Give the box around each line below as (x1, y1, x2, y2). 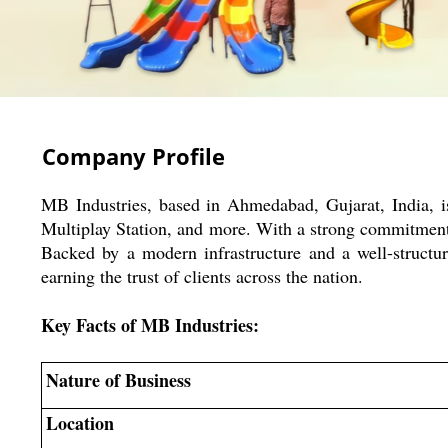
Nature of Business (45, 366, 191, 393)
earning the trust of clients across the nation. (41, 263, 363, 288)
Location (45, 409, 114, 436)
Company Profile (42, 140, 225, 171)
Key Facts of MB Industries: (41, 311, 259, 338)
